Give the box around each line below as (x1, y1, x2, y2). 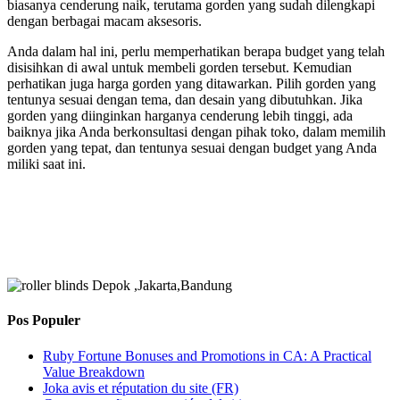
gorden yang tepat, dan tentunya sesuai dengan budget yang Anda (7, 140, 377, 156)
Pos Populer (7, 312, 80, 329)
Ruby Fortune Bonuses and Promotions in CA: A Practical (43, 347, 371, 363)
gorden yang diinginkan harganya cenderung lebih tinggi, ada (7, 108, 353, 124)
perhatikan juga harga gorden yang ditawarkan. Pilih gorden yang (7, 76, 376, 92)
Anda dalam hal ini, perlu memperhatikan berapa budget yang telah (7, 44, 385, 60)
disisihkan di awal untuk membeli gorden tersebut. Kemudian (7, 60, 352, 76)
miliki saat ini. (7, 156, 86, 172)
